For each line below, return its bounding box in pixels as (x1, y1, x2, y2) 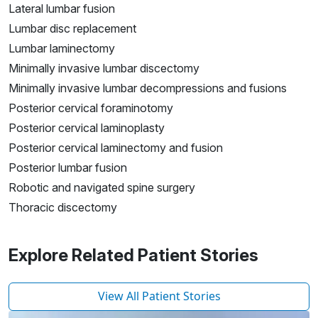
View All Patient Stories (97, 288, 221, 305)
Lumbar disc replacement (9, 21, 136, 36)
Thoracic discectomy (9, 200, 117, 215)
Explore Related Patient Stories (9, 245, 258, 266)
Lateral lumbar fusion (9, 1, 115, 16)
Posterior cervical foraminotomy (9, 101, 173, 116)
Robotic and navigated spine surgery (9, 180, 195, 195)
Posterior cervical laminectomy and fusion (9, 141, 223, 155)
